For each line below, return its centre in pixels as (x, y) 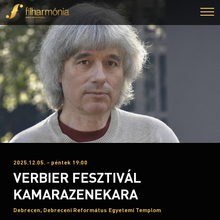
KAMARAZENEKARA (76, 194)
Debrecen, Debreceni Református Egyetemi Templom (87, 210)
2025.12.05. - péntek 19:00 (50, 162)
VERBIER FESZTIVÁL (77, 177)
